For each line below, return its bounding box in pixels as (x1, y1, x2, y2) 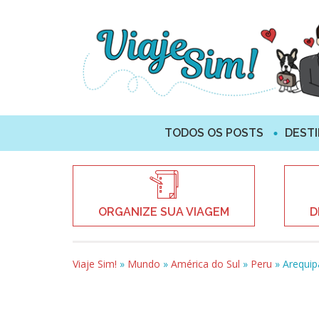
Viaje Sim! (73, 256, 117, 271)
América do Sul (171, 256, 240, 271)
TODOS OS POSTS (164, 125, 263, 140)
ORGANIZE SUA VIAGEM (98, 204, 229, 219)
